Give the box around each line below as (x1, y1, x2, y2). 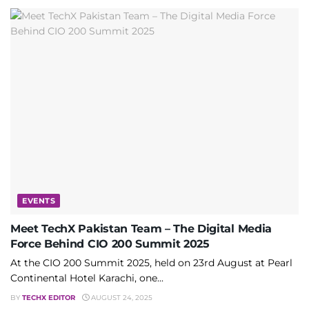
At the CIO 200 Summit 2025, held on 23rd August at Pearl (10, 257, 292, 270)
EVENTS (22, 196, 56, 206)
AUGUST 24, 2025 (89, 293, 152, 303)
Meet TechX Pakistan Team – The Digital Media (10, 222, 272, 236)
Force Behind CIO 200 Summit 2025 (10, 237, 210, 251)
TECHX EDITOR (22, 293, 75, 303)
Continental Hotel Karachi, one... (10, 272, 163, 285)
